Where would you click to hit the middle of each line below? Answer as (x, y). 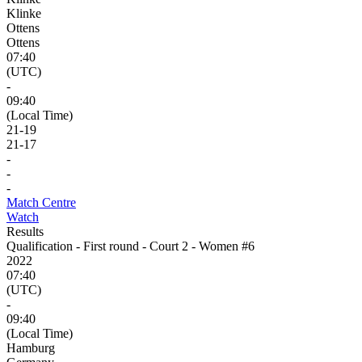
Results (25, 231)
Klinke (24, 13)
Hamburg (31, 347)
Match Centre (41, 202)
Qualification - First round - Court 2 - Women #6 (130, 246)
